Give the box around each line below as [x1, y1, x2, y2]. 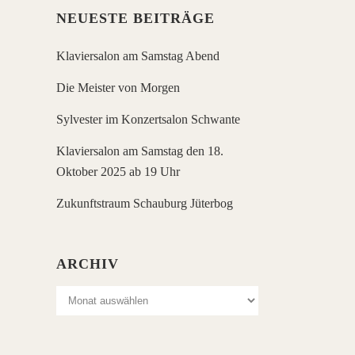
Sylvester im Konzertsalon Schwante [56, 113, 240, 126]
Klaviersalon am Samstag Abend [56, 49, 219, 63]
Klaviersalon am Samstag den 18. [56, 144, 223, 158]
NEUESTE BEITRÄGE [56, 10, 215, 26]
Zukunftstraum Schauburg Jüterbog [56, 197, 233, 210]
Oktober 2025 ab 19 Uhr [56, 165, 180, 178]
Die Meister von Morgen [56, 81, 180, 94]
